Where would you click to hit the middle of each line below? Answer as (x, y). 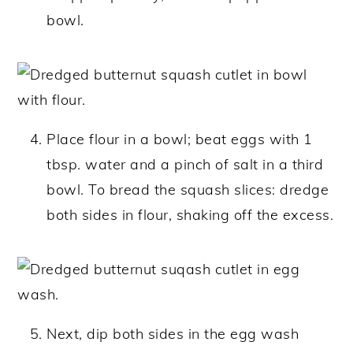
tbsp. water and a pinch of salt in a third (185, 165)
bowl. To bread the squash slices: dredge (188, 190)
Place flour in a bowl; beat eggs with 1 (180, 139)
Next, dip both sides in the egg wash (173, 334)
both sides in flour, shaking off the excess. (190, 215)
